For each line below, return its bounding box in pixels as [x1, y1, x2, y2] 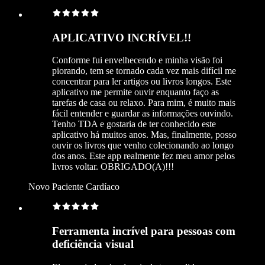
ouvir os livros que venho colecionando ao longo [52, 140, 234, 151]
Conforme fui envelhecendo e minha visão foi [52, 55, 222, 66]
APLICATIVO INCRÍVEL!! [52, 31, 191, 44]
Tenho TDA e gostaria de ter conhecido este [52, 119, 216, 130]
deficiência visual [52, 238, 134, 251]
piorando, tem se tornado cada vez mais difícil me [52, 66, 236, 76]
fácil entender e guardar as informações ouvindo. [52, 108, 233, 119]
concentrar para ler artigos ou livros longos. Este [52, 76, 231, 87]
